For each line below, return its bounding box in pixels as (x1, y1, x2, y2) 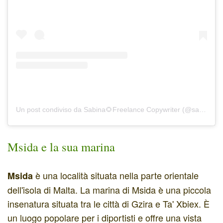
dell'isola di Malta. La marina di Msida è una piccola (7, 183, 211, 196)
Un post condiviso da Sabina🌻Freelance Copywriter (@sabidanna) (199, 105, 206, 113)
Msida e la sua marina (7, 138, 115, 155)
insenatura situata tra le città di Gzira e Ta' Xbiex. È (7, 197, 210, 210)
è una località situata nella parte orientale (33, 168, 199, 182)
